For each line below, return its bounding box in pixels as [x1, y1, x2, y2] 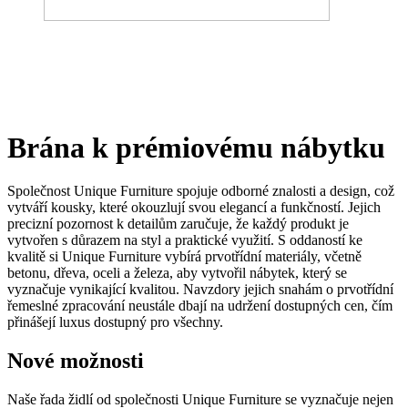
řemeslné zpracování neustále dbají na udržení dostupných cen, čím [7, 298, 393, 314]
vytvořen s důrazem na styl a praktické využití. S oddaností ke [7, 232, 362, 249]
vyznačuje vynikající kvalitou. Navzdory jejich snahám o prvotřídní [7, 281, 393, 298]
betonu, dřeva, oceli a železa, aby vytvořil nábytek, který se [7, 265, 347, 281]
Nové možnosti [7, 349, 144, 373]
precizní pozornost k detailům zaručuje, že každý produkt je [7, 216, 349, 232]
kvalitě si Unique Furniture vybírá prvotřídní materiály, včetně [7, 249, 362, 265]
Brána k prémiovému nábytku [7, 131, 400, 165]
